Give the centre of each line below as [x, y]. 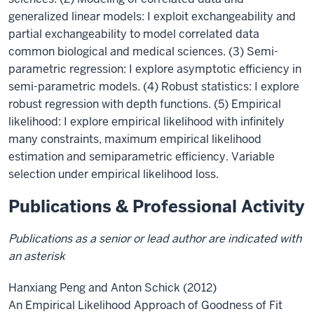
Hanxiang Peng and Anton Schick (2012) [112, 288]
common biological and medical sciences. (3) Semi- [143, 52]
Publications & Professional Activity [156, 206]
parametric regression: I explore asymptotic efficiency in [155, 69]
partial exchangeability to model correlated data [134, 34]
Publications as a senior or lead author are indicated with [155, 239]
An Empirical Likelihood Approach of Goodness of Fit [145, 305]
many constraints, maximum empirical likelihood [135, 139]
